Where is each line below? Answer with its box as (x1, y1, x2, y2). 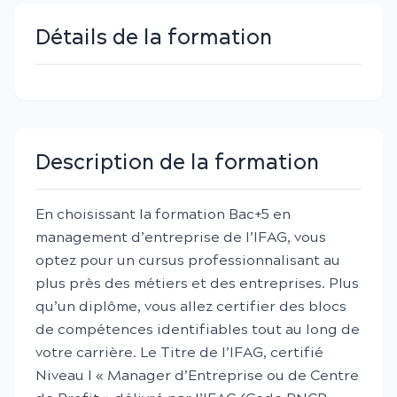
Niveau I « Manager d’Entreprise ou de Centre (35, 368, 359, 385)
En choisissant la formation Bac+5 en (35, 206, 291, 223)
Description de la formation (35, 151, 319, 176)
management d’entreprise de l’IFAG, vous (35, 230, 326, 246)
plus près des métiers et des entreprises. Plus (35, 276, 359, 292)
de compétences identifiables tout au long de (35, 322, 360, 339)
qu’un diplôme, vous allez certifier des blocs (35, 299, 346, 315)
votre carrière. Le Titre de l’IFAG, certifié (35, 345, 323, 362)
